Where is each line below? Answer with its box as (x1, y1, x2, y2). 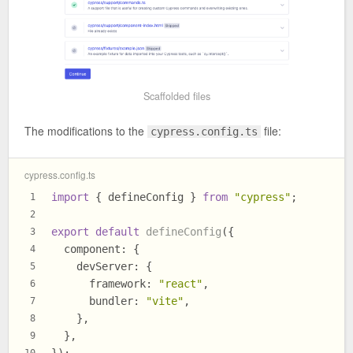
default (95, 225, 139, 239)
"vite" (146, 295, 184, 308)
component (64, 243, 121, 256)
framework (89, 277, 146, 291)
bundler (89, 295, 133, 308)
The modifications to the (24, 123, 147, 139)
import (51, 191, 89, 204)
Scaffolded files (143, 88, 210, 103)
